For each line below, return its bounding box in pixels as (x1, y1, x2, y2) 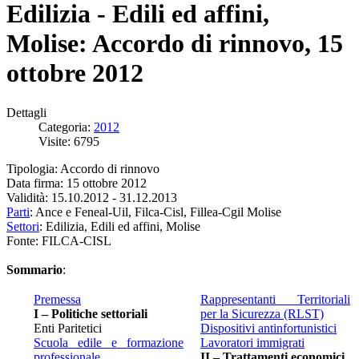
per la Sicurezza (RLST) (200, 306, 324, 321)
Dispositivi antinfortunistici (200, 321, 337, 335)
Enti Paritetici (34, 321, 102, 335)
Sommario (6, 262, 63, 276)
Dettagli (6, 105, 46, 119)
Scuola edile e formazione (34, 335, 184, 349)
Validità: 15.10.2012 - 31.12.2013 (6, 190, 177, 204)
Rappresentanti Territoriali (200, 292, 350, 306)
